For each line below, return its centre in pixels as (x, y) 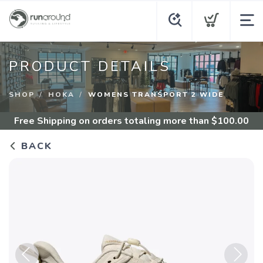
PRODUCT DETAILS (90, 66)
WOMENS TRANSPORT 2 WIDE (156, 95)
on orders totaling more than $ (147, 121)
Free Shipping (45, 121)
